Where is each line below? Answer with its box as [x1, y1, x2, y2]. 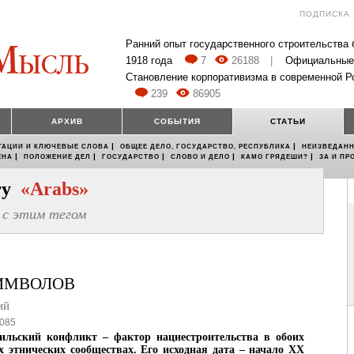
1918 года [126, 55, 172, 67]
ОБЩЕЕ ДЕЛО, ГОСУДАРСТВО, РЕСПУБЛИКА [120, 143, 291, 151]
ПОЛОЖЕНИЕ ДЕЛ [24, 153, 91, 161]
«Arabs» [21, 179, 88, 200]
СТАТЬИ [270, 117, 306, 126]
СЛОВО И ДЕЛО [171, 153, 230, 161]
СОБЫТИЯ [154, 117, 201, 126]
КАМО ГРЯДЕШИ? [241, 153, 308, 161]
